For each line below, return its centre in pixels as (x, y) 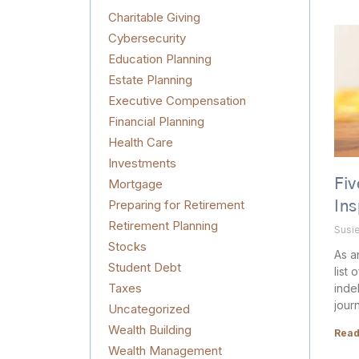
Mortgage (135, 184)
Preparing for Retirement (176, 205)
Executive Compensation (177, 101)
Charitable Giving (154, 17)
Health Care (141, 142)
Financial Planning (156, 121)
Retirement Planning (163, 226)
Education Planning (160, 59)
